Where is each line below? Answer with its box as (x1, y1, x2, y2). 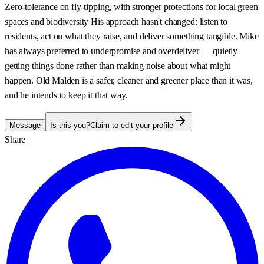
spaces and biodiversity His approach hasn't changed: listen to (5, 16, 228, 27)
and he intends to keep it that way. (5, 90, 128, 100)
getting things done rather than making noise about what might (5, 60, 231, 71)
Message (9, 120, 41, 130)
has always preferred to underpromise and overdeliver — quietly (5, 45, 238, 56)
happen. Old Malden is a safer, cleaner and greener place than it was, (5, 75, 253, 85)
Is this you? (50, 120, 90, 130)
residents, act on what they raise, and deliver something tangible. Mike (5, 31, 259, 41)
